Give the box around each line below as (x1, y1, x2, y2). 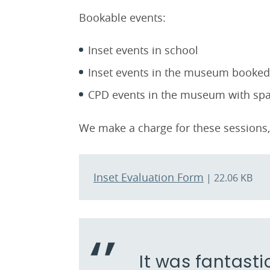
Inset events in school (88, 43, 198, 58)
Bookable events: (79, 10, 166, 25)
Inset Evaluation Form (93, 170, 204, 185)
